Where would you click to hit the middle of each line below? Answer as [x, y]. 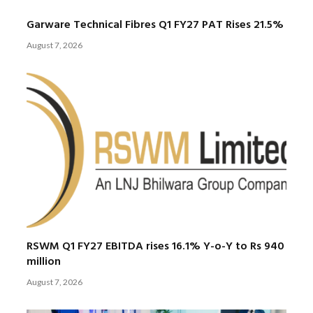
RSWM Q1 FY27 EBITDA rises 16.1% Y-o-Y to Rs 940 [155, 246]
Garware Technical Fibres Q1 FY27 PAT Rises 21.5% [155, 26]
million [44, 262]
